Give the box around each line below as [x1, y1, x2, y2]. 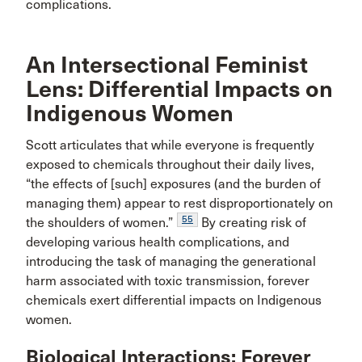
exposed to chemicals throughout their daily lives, [26, 157, 314, 173]
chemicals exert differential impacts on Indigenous [26, 293, 322, 309]
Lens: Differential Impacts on [26, 75, 333, 104]
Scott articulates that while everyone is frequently [26, 137, 314, 154]
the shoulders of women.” [26, 215, 173, 231]
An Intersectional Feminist [26, 51, 308, 80]
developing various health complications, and [26, 234, 289, 250]
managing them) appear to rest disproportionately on [26, 196, 333, 212]
